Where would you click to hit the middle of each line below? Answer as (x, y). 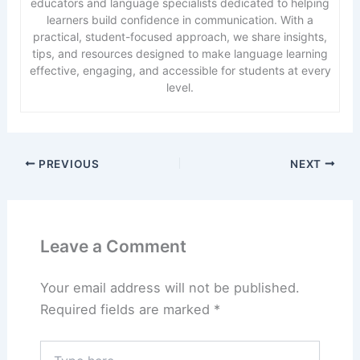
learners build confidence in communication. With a (180, 20)
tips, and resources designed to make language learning (180, 54)
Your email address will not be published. (170, 288)
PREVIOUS (67, 164)
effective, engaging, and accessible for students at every (180, 71)
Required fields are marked (127, 310)
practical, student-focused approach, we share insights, (180, 37)
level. (180, 88)
